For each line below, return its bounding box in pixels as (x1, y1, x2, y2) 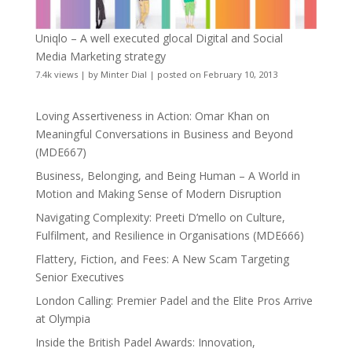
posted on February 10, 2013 (156, 68, 277, 81)
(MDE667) (35, 145, 86, 160)
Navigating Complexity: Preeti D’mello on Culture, (35, 210, 285, 225)
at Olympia (35, 311, 90, 327)
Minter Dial (100, 68, 147, 81)
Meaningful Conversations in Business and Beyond (35, 126, 293, 142)
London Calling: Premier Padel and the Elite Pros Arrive (35, 293, 313, 309)
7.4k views (35, 68, 78, 81)
